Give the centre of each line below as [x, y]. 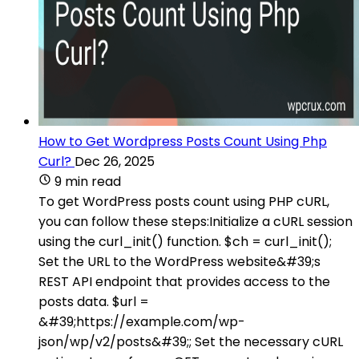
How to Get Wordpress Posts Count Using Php [183, 141]
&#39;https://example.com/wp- [142, 321]
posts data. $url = [94, 301]
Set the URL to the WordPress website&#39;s [179, 261]
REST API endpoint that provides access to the [184, 281]
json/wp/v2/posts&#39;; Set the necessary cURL [191, 341]
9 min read [88, 181]
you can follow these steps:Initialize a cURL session [196, 221]
